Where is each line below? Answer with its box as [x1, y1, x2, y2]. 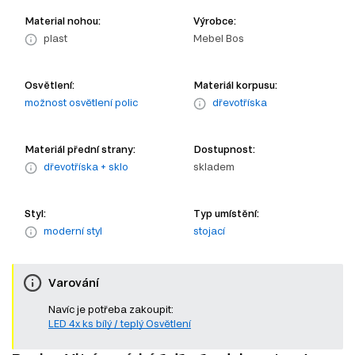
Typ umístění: [193, 207, 259, 219]
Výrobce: [193, 14, 236, 26]
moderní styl [44, 224, 102, 236]
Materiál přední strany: [25, 143, 136, 155]
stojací [193, 224, 225, 236]
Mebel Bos [193, 32, 244, 44]
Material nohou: [25, 14, 101, 26]
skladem [193, 160, 235, 172]
